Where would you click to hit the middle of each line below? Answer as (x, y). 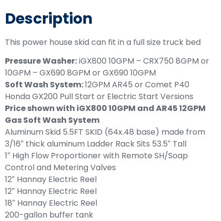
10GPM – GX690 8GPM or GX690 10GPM (80, 73)
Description (49, 18)
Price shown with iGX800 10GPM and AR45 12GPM (105, 108)
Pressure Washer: (41, 61)
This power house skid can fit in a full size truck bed (103, 42)
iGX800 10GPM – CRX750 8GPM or (143, 61)
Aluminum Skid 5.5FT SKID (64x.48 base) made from (105, 132)
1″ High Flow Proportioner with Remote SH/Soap (96, 155)
